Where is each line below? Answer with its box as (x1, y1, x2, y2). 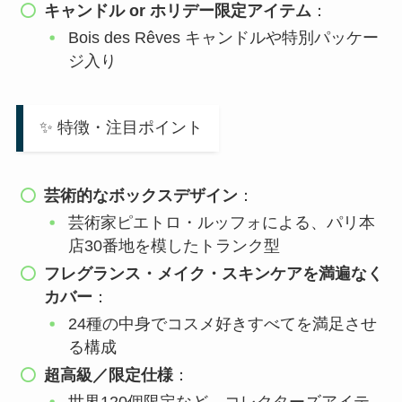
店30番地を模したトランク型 (68, 237, 281, 256)
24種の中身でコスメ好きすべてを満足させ (68, 315, 378, 334)
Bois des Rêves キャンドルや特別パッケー (68, 29, 380, 48)
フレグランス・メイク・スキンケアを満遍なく (44, 264, 384, 283)
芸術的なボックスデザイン (44, 186, 239, 205)
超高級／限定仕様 (44, 365, 174, 384)
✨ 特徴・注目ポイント (39, 118, 203, 137)
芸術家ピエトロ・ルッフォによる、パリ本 (68, 214, 376, 232)
